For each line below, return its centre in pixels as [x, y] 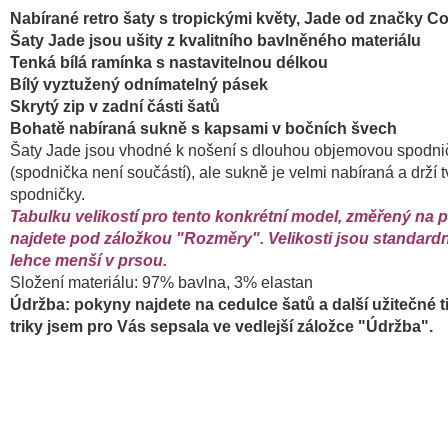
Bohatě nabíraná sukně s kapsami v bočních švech [203, 128]
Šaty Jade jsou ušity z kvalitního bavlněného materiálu [215, 40]
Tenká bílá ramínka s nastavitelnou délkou [169, 62]
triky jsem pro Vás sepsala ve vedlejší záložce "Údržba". [221, 326]
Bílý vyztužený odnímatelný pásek [139, 84]
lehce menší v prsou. [88, 260]
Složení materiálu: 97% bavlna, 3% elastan [161, 282]
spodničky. [47, 194]
